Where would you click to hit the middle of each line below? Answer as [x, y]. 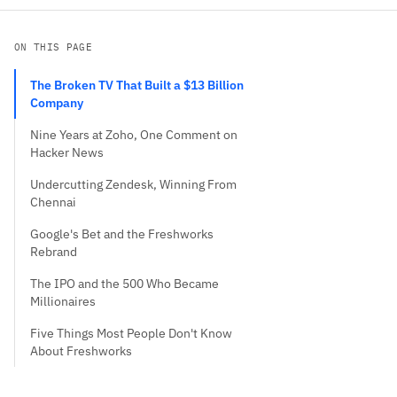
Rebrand [54, 252]
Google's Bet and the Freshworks [122, 234]
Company [57, 103]
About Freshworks [81, 351]
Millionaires [63, 301]
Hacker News [67, 152]
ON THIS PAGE [53, 47]
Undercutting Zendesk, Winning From [133, 184]
